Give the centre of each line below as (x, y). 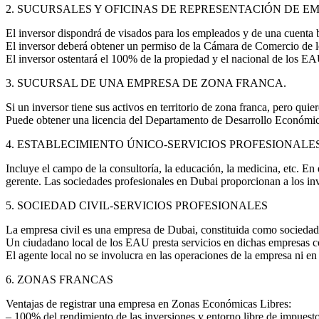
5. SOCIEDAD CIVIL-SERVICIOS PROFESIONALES (137, 206)
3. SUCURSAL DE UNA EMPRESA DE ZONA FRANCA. (146, 83)
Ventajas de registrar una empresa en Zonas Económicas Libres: (148, 304)
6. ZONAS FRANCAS (59, 280)
